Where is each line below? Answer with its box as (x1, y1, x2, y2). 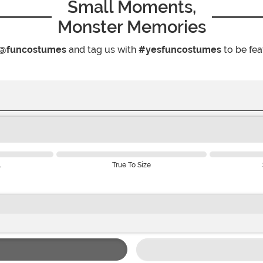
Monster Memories (57, 16, 206, 37)
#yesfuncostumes (139, 43, 221, 55)
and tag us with (66, 43, 139, 55)
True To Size (112, 160, 151, 169)
